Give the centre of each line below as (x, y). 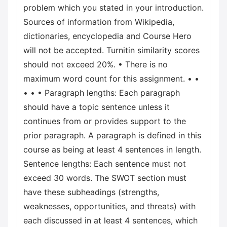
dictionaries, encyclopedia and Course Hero (107, 36)
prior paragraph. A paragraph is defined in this (112, 135)
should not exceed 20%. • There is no (96, 64)
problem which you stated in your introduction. (113, 8)
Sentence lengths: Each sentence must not (105, 164)
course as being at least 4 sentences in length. (112, 149)
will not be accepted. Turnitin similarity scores (111, 50)
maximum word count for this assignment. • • (111, 79)
